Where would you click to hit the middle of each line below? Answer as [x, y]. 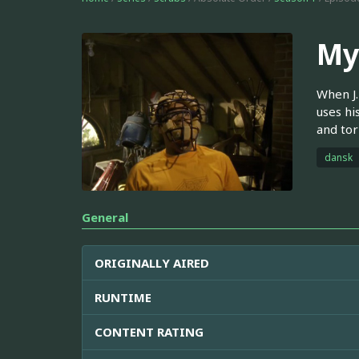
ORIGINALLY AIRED [152, 262]
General [105, 217]
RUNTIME [123, 297]
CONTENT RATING [149, 331]
